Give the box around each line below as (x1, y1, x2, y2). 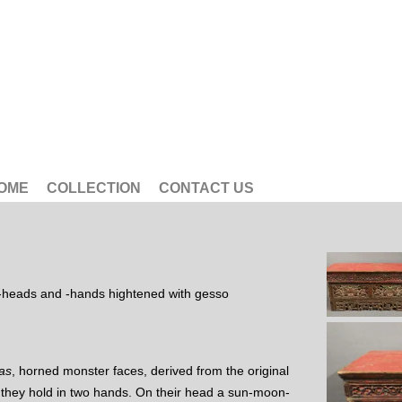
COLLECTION (47, 180, 141, 196)
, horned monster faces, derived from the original (12, 363, 289, 379)
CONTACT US (159, 180, 254, 196)
